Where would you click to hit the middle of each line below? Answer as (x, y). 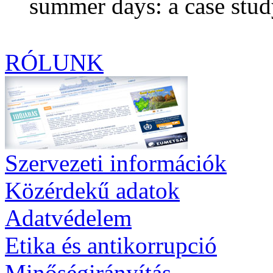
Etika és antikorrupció (111, 245)
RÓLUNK (54, 62)
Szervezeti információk (116, 163)
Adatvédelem (68, 218)
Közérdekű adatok (92, 190)
